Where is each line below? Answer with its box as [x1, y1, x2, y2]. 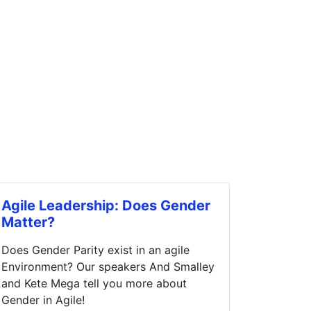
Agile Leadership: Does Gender [1, 196, 210, 214]
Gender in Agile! [1, 292, 85, 307]
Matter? [1, 213, 55, 230]
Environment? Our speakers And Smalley [1, 259, 215, 274]
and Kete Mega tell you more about [1, 276, 187, 290]
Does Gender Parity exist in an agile [1, 242, 190, 257]
